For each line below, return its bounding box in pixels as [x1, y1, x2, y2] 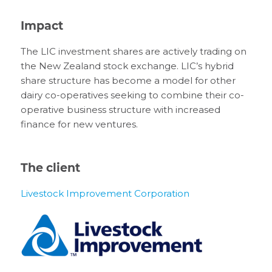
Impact [20, 19, 63, 33]
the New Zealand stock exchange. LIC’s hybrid [20, 60, 234, 72]
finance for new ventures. [20, 118, 138, 130]
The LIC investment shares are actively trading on [20, 46, 246, 57]
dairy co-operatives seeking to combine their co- [20, 89, 244, 101]
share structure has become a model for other [20, 75, 236, 86]
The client [20, 161, 83, 175]
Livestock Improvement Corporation [20, 188, 189, 199]
